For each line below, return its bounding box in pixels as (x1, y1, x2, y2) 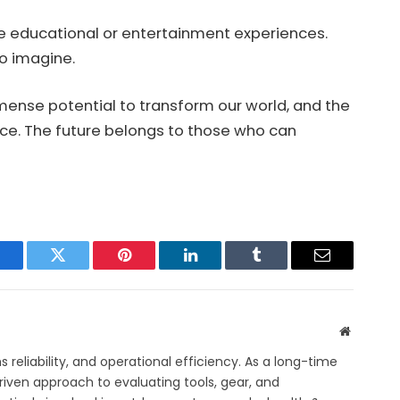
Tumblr (254, 260, 303, 277)
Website (349, 323, 389, 337)
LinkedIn (188, 260, 248, 277)
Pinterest (122, 260, 179, 277)
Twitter (56, 260, 104, 277)
